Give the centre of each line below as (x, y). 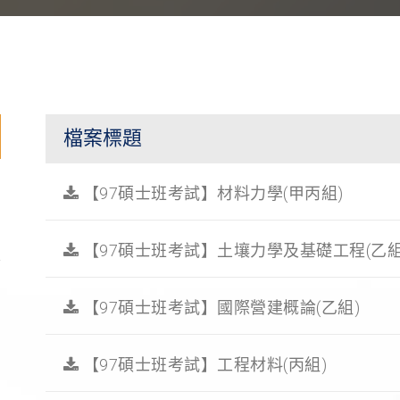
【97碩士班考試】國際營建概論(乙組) (220, 308)
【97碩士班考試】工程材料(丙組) (203, 365)
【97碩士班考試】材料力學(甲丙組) (211, 194)
